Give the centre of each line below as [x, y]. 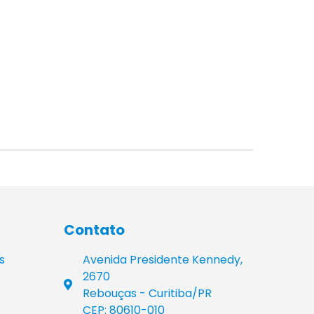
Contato [94, 230]
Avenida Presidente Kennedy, [163, 259]
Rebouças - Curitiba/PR [147, 293]
